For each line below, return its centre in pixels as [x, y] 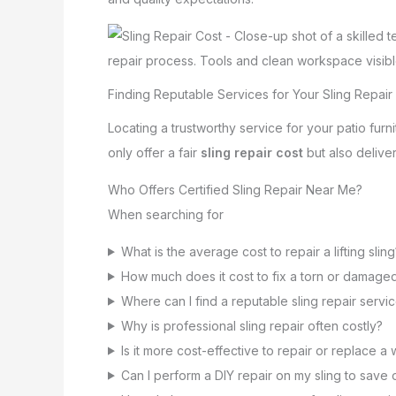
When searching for [166, 214]
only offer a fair [154, 152]
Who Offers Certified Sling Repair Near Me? [235, 189]
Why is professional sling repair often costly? [251, 325]
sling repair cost [252, 152]
